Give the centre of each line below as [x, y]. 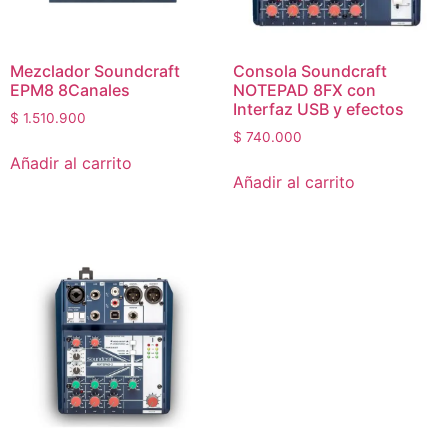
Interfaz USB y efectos [318, 108]
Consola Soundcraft [309, 70]
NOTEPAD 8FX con [304, 89]
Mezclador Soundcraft [95, 70]
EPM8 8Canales [70, 89]
